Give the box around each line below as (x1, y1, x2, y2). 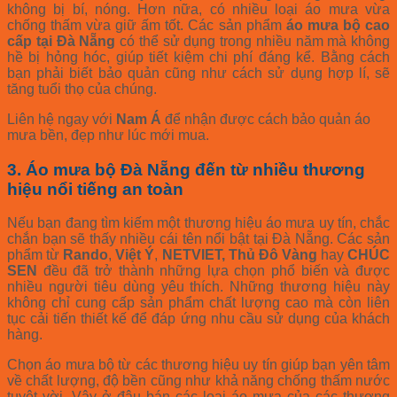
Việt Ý (115, 247, 155, 263)
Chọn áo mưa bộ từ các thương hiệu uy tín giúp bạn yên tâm (7, 357, 390, 373)
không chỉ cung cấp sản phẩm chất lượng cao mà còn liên (7, 295, 390, 311)
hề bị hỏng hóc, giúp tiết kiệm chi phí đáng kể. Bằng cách (7, 49, 390, 65)
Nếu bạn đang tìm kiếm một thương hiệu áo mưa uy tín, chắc (7, 215, 390, 231)
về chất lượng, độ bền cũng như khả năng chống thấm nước (7, 373, 390, 389)
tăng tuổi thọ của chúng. (7, 81, 157, 97)
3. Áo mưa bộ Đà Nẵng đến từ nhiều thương (7, 160, 365, 179)
